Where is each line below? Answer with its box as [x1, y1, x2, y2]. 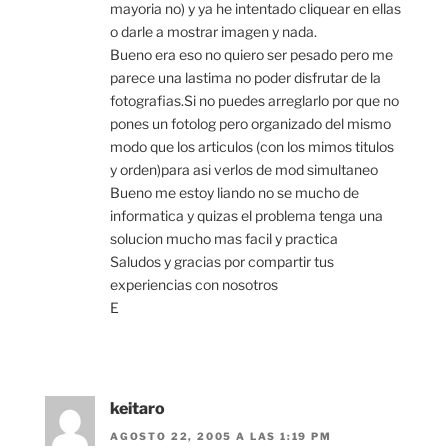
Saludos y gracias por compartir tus [110, 252, 334, 270]
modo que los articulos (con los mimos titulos [110, 137, 394, 155]
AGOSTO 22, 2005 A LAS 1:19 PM [110, 430, 332, 443]
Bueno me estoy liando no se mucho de [110, 183, 359, 201]
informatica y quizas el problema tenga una [110, 206, 383, 224]
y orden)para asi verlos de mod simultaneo [110, 160, 378, 178]
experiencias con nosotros [110, 275, 278, 293]
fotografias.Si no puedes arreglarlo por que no [110, 91, 399, 109]
